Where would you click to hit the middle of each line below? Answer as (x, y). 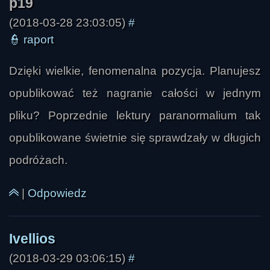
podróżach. (38, 160)
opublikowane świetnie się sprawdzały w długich (135, 137)
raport (39, 39)
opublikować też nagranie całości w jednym (135, 93)
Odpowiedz (57, 193)
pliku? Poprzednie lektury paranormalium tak (135, 115)
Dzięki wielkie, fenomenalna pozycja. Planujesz (135, 71)
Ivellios (26, 29)
